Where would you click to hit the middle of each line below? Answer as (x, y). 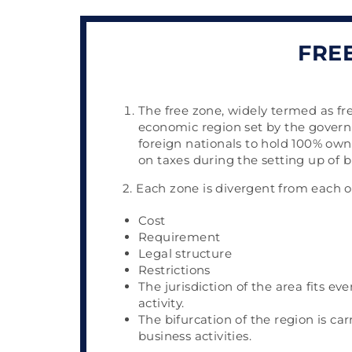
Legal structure (185, 253)
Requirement (180, 237)
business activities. (195, 336)
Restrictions (174, 270)
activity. (161, 303)
